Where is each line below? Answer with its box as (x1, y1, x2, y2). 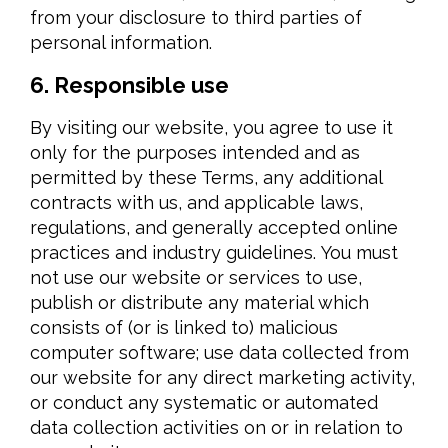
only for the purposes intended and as (30, 142, 360, 163)
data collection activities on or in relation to (30, 417, 403, 438)
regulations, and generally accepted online (30, 217, 398, 238)
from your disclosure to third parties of (30, 7, 362, 28)
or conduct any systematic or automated (30, 392, 378, 413)
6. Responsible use (30, 72, 229, 98)
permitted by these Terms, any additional (30, 167, 382, 188)
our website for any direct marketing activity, (30, 367, 415, 388)
